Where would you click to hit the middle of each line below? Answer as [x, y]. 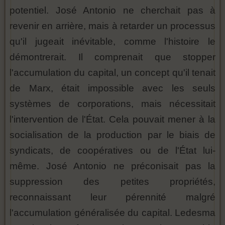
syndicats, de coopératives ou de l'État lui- [113, 151]
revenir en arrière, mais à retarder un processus [113, 26]
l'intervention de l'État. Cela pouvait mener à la [113, 120]
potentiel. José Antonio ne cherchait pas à [113, 11]
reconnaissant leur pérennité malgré [113, 197]
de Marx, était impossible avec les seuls [113, 88]
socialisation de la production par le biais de [113, 135]
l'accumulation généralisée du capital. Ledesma [113, 213]
